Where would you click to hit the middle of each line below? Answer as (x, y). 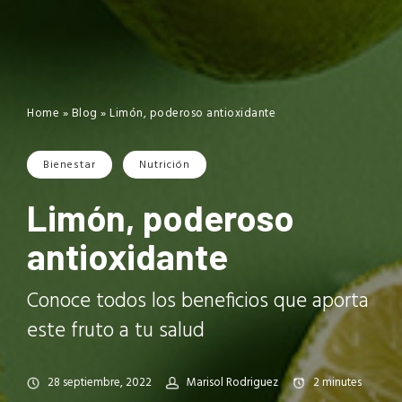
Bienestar (70, 165)
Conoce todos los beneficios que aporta (198, 302)
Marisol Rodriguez (232, 382)
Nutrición (165, 165)
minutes (342, 382)
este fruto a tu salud (116, 332)
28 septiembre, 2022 (100, 382)
